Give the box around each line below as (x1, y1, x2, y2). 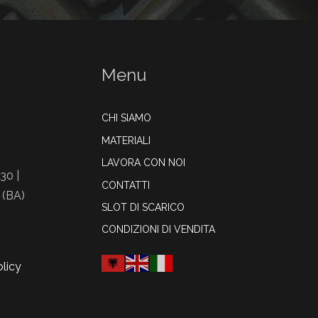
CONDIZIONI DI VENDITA (102, 224, 215, 236)
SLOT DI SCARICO (102, 201, 185, 213)
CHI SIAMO (102, 112, 151, 124)
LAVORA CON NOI (102, 157, 185, 169)
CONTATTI (102, 179, 150, 191)
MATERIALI (102, 134, 150, 146)
